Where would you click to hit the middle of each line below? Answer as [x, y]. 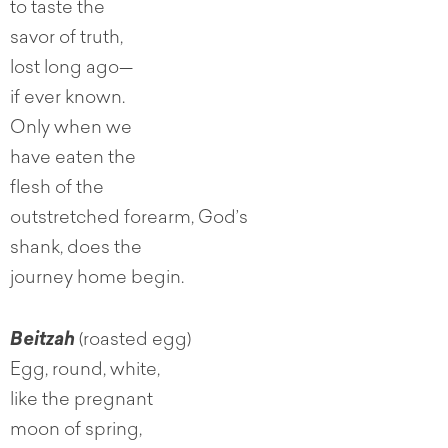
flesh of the [57, 189]
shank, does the [76, 249]
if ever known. [67, 99]
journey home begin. [97, 279]
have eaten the [73, 159]
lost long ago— [71, 69]
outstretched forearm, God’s [129, 219]
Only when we [71, 129]
